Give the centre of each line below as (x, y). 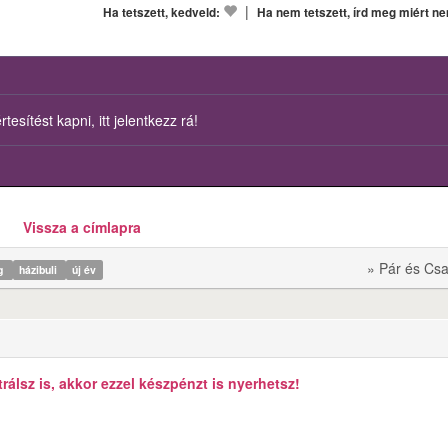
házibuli (39, 269)
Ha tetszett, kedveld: (161, 12)
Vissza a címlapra (81, 226)
